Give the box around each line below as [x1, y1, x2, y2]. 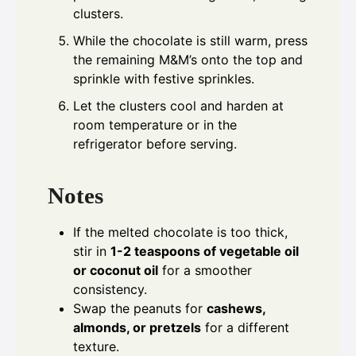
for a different [201, 319, 289, 336]
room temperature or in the [73, 117, 237, 133]
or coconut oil [73, 262, 158, 279]
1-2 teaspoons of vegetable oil [110, 243, 299, 260]
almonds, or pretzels [73, 319, 201, 336]
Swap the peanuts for [73, 300, 207, 317]
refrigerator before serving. [73, 136, 237, 153]
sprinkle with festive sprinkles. [73, 71, 254, 87]
